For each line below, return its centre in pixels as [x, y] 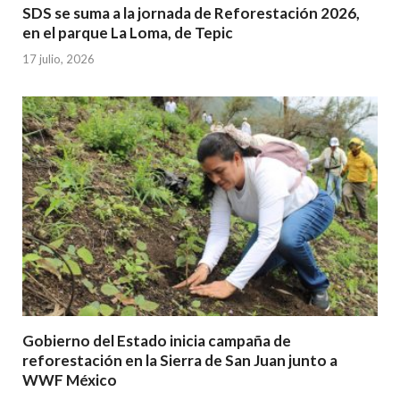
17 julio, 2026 [58, 58]
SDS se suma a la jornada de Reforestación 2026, [191, 13]
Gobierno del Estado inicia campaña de [157, 341]
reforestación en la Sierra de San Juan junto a [180, 361]
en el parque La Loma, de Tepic [128, 33]
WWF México [70, 380]
